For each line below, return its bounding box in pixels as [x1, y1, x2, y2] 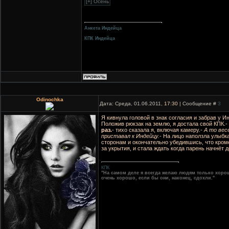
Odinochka [36, 97, 63, 102]
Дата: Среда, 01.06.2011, [100, 101, 164, 106]
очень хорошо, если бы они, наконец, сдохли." [101, 175, 215, 181]
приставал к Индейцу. [101, 133, 159, 139]
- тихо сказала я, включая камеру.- [112, 127, 204, 133]
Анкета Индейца [84, 26, 122, 31]
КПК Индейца [84, 36, 115, 41]
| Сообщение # [178, 101, 218, 106]
